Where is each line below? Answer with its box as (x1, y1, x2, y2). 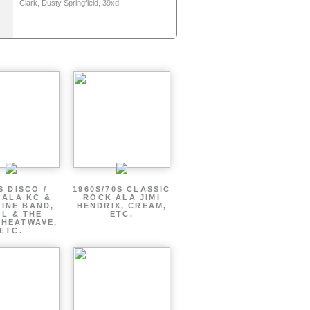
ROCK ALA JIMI (83, 193, 161, 201)
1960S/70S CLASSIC (73, 185, 171, 193)
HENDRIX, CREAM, (76, 201, 167, 210)
